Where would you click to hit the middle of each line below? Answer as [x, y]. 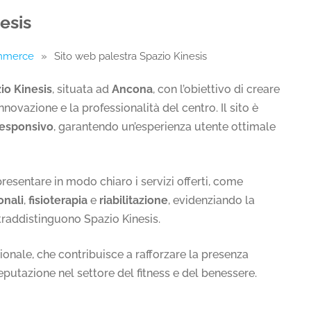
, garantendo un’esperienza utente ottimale [165, 127]
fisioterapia [58, 200]
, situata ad [82, 90]
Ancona [132, 90]
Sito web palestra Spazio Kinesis [131, 57]
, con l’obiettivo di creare [216, 90]
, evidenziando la [211, 200]
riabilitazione [134, 200]
